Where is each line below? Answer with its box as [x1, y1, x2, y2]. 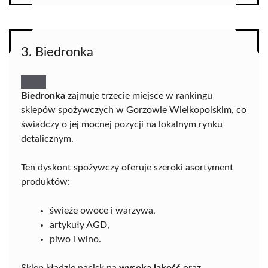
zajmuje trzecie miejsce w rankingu [65, 90, 212, 100]
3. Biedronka [21, 45, 93, 59]
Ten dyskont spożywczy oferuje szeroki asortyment [21, 162, 233, 172]
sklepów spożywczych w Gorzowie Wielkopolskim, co [21, 105, 246, 115]
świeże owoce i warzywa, [50, 205, 156, 215]
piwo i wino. [50, 234, 101, 244]
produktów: [21, 176, 70, 187]
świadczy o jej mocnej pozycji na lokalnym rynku [21, 119, 223, 129]
